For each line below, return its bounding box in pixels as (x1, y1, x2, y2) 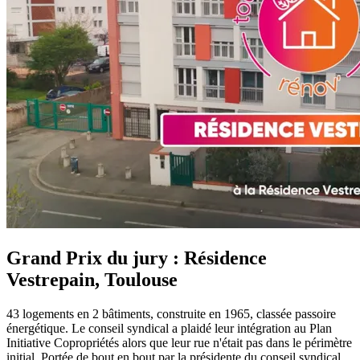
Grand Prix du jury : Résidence (6, 247, 267, 269)
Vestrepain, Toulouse (6, 269, 178, 291)
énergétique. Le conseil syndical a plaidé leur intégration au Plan (6, 321, 332, 336)
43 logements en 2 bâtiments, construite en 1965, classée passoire (6, 307, 336, 321)
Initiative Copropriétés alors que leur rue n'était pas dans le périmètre (6, 336, 352, 350)
